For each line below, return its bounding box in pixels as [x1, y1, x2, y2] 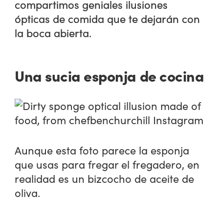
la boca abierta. [15, 25, 92, 41]
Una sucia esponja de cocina [15, 65, 204, 86]
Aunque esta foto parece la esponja [15, 142, 190, 157]
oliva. [15, 185, 41, 200]
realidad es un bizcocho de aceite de [15, 171, 195, 186]
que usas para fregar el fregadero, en [15, 156, 200, 172]
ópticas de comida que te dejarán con [15, 11, 200, 26]
